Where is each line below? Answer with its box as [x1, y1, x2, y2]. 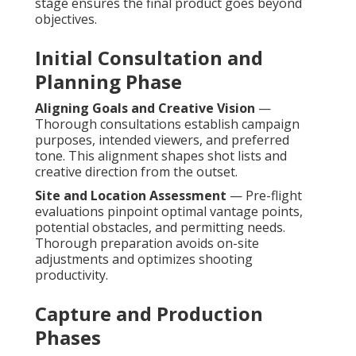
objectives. [35, 10, 97, 29]
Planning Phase [35, 68, 182, 95]
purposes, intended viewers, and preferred [35, 131, 289, 149]
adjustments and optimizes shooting [35, 250, 253, 269]
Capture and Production [35, 300, 263, 327]
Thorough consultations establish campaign [35, 115, 300, 133]
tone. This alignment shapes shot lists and [35, 147, 287, 165]
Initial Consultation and [35, 44, 263, 72]
